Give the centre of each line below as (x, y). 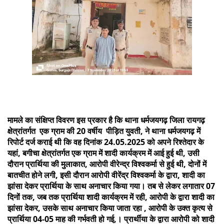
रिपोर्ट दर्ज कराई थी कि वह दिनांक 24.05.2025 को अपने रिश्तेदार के (106, 142)
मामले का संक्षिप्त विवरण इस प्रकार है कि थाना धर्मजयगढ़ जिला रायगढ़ (106, 120)
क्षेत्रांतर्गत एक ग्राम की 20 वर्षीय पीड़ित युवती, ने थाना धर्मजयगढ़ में (104, 131)
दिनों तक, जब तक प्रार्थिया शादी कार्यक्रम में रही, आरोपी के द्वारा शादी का (111, 197)
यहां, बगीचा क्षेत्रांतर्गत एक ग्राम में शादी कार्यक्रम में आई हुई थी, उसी (103, 153)
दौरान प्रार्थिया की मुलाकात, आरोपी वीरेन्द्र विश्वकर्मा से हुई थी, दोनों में (107, 164)
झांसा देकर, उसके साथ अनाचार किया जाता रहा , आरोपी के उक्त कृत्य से (110, 208)
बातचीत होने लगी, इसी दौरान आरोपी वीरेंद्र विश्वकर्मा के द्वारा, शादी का (106, 175)
